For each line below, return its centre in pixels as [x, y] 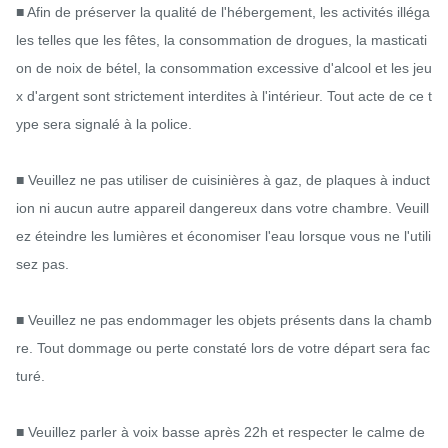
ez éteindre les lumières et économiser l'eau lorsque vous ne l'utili [223, 235]
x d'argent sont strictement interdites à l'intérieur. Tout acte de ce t [224, 95]
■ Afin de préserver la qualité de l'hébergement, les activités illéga [223, 11]
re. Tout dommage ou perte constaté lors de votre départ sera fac [223, 347]
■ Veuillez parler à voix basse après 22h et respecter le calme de [220, 431]
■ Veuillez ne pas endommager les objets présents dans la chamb [224, 319]
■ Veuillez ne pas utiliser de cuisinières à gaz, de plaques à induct [223, 179]
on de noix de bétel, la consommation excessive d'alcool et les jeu [224, 67]
